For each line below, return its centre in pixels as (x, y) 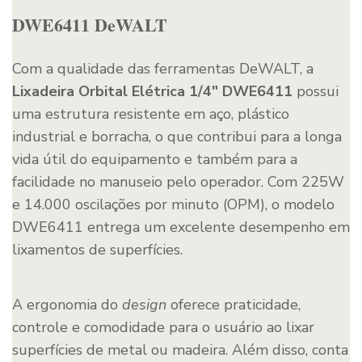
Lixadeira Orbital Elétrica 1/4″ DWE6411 (152, 92)
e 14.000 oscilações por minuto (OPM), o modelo (173, 205)
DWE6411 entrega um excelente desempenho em (181, 227)
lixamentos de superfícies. (97, 250)
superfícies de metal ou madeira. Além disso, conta (180, 350)
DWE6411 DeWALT (90, 25)
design (144, 305)
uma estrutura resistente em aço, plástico (151, 114)
